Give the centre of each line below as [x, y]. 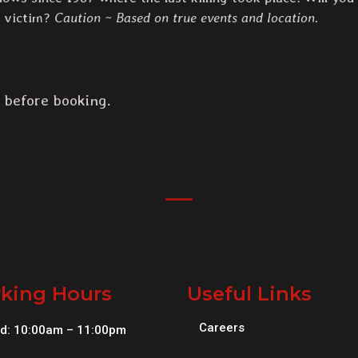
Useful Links [249, 294]
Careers [222, 328]
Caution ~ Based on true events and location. [186, 18]
